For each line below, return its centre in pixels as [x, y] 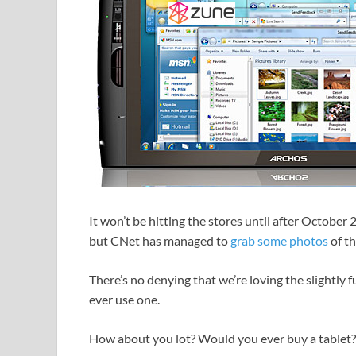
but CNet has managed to [160, 241]
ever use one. [124, 300]
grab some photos [279, 241]
